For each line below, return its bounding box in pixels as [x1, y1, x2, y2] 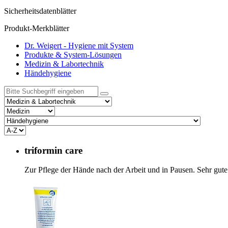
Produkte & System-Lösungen [24, 50, 122, 59]
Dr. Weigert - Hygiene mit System [24, 41, 133, 50]
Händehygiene [24, 69, 71, 77]
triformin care [24, 145, 82, 156]
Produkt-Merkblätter [4, 24, 69, 33]
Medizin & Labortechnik [24, 60, 104, 68]
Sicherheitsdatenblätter [4, 7, 76, 15]
